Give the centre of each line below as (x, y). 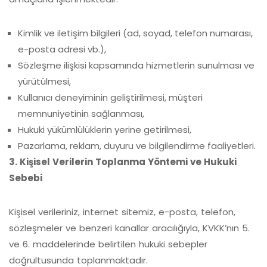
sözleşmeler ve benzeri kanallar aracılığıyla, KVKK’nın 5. (129, 228)
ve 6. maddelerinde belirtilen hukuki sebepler (108, 244)
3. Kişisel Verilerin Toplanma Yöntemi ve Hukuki (123, 162)
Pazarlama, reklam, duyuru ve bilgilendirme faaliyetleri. (137, 146)
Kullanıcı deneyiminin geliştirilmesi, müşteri (110, 97)
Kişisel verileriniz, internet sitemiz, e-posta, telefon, (122, 212)
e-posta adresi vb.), (62, 49)
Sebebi (26, 178)
